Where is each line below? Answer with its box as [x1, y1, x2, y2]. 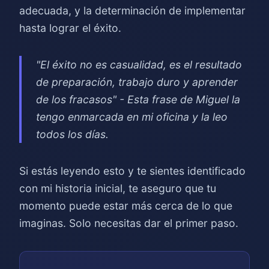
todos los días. [36, 128, 109, 141]
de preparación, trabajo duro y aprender [36, 76, 238, 88]
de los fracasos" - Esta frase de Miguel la [36, 93, 240, 106]
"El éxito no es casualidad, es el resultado [36, 58, 242, 71]
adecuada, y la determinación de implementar [19, 4, 246, 17]
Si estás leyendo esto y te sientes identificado [19, 165, 246, 177]
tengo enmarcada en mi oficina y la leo [36, 110, 228, 123]
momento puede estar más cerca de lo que [19, 199, 232, 212]
